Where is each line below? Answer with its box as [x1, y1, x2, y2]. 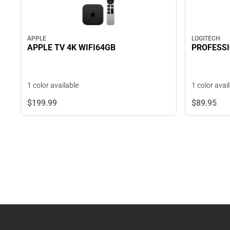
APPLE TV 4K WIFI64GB [27, 43, 116, 53]
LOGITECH [191, 34, 220, 42]
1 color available [27, 81, 79, 90]
